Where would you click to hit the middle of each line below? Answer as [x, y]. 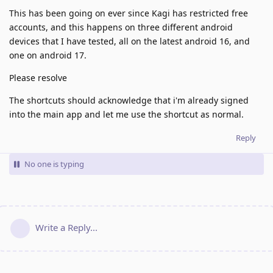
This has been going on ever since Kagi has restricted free [129, 13]
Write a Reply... [66, 227]
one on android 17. [48, 55]
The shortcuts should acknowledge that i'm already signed [129, 100]
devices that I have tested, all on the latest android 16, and [129, 41]
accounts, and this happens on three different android [121, 27]
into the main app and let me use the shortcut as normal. [126, 114]
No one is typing [54, 164]
